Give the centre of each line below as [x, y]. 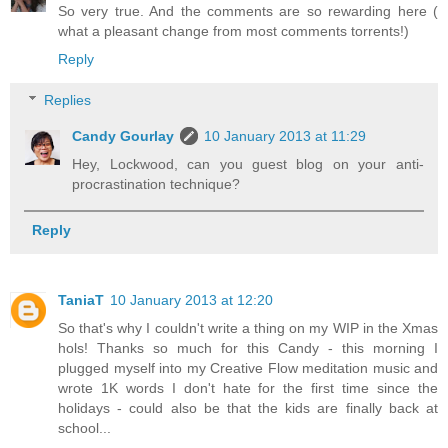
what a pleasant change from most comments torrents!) [233, 30]
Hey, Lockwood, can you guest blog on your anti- [248, 164]
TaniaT [81, 299]
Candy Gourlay [123, 136]
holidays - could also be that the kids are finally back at [248, 407]
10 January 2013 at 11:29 [285, 136]
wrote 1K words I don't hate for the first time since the [248, 387]
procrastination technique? [156, 184]
